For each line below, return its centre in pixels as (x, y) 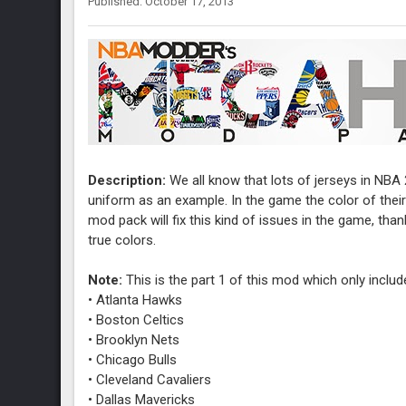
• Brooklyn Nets (134, 340)
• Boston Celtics (136, 320)
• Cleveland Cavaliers (150, 380)
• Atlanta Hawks (135, 300)
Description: (127, 180)
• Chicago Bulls (133, 360)
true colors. (122, 240)
